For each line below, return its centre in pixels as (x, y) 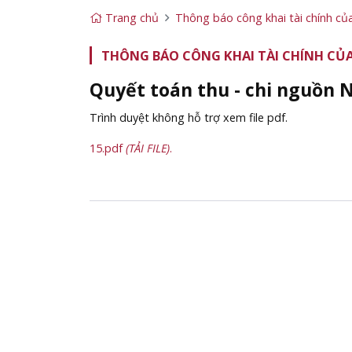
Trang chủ (130, 18)
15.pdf (108, 148)
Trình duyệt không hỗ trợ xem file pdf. (189, 117)
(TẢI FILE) (148, 148)
